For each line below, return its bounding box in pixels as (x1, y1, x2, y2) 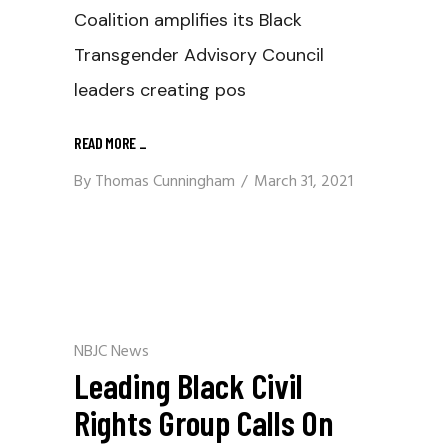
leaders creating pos (74, 78, 246, 102)
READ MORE (74, 132, 139, 152)
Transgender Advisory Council (74, 43, 324, 67)
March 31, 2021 (254, 169, 353, 195)
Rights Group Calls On (74, 401, 334, 443)
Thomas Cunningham (95, 169, 235, 195)
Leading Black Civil (74, 364, 303, 406)
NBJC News (74, 339, 149, 365)
